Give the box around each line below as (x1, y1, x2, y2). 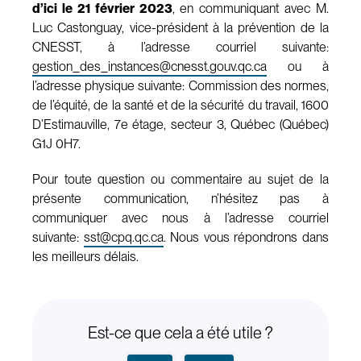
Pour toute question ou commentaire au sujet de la (32, 171, 329, 187)
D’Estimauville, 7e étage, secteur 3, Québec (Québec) (32, 116, 329, 132)
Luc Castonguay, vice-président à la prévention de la (32, 19, 329, 35)
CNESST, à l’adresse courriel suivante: (32, 39, 329, 55)
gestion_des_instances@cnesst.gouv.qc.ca (32, 58, 267, 74)
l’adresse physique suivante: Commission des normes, (32, 77, 329, 93)
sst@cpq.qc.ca (83, 229, 164, 245)
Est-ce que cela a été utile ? (88, 322, 273, 342)
